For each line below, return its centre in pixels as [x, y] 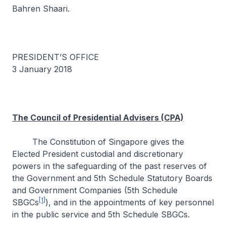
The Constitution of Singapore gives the [98, 142]
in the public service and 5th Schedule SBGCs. [102, 214]
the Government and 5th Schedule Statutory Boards [112, 178]
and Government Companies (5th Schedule [95, 190]
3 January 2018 [42, 69]
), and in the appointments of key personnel [130, 202]
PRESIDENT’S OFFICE [55, 57]
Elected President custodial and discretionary [98, 154]
